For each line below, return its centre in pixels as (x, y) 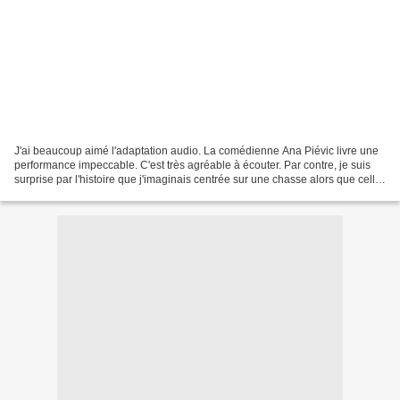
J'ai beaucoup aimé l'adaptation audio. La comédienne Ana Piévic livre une (196, 150)
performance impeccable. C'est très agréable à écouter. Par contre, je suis (192, 165)
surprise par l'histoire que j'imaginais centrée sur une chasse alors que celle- (200, 179)
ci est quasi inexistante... (73, 193)
